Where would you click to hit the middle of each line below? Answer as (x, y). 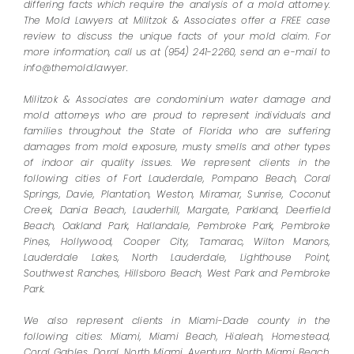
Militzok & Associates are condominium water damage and (177, 100)
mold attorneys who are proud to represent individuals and (177, 115)
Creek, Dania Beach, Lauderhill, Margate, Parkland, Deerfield (177, 210)
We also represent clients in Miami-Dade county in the (177, 321)
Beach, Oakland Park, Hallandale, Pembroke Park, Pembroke (177, 226)
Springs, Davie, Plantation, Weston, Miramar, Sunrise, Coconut (177, 194)
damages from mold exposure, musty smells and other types (177, 147)
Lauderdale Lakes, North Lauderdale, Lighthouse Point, (177, 258)
